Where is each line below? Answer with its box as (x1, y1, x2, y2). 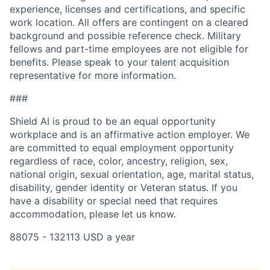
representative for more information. (10, 69, 176, 82)
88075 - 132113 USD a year (10, 231, 135, 243)
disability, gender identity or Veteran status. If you (10, 181, 237, 194)
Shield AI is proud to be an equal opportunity (10, 115, 216, 128)
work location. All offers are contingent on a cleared (10, 16, 248, 29)
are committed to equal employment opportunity (10, 142, 234, 154)
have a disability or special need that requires (10, 195, 218, 207)
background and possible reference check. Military (10, 30, 241, 42)
